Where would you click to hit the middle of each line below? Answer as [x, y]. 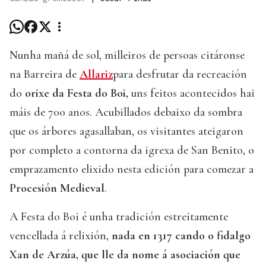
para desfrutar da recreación [180, 75]
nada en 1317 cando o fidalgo [181, 236]
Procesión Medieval [57, 189]
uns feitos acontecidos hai [191, 94]
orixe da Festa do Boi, [77, 94]
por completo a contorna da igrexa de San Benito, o [132, 151]
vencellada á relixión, [61, 236]
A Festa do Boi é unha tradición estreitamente [119, 217]
